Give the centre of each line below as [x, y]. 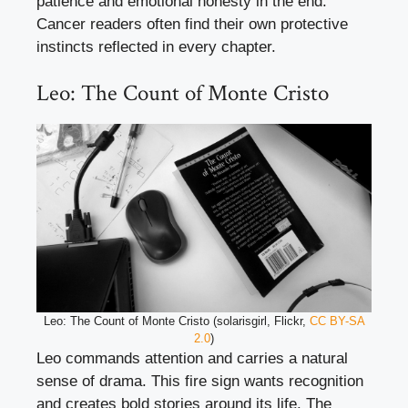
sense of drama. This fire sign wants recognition [200, 382]
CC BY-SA [337, 321]
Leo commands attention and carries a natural [192, 359]
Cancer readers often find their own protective [192, 24]
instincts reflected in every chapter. [156, 46]
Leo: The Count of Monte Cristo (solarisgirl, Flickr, [176, 321]
